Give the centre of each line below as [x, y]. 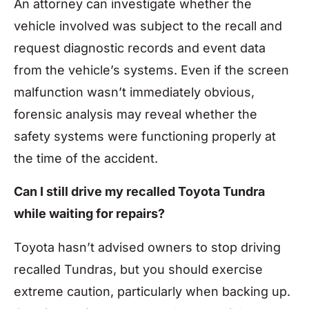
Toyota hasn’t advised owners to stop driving [147, 247]
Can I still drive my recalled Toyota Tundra [139, 192]
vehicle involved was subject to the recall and [148, 26]
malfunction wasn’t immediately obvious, [134, 92]
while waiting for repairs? [89, 214]
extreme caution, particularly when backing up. [152, 291]
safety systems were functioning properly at [145, 137]
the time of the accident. [86, 159]
